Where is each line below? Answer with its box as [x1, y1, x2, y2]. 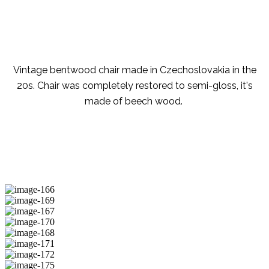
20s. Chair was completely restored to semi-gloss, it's [16, 80, 253, 92]
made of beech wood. [84, 95, 185, 107]
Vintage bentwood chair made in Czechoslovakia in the [13, 64, 256, 76]
